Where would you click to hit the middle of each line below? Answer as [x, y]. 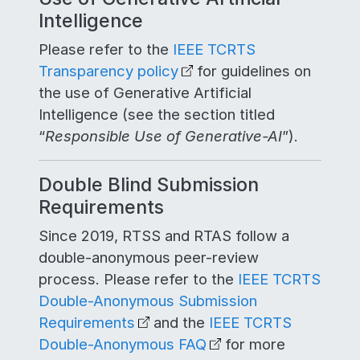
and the [179, 322]
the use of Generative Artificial [145, 92]
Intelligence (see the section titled [157, 114]
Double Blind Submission [149, 184]
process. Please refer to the [138, 279]
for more [253, 344]
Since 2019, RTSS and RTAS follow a [164, 235]
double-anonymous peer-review [149, 257]
